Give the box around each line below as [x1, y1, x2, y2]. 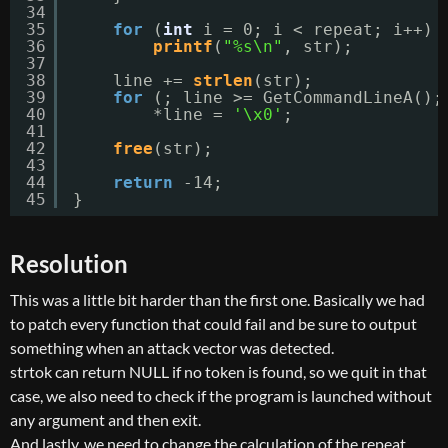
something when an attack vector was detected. [10, 338, 334, 357]
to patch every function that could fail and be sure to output [10, 314, 417, 333]
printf [153, 37, 213, 56]
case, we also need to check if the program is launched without [10, 386, 432, 405]
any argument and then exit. [10, 410, 201, 429]
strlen [193, 71, 253, 90]
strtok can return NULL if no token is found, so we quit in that [10, 362, 427, 381]
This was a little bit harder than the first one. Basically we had [10, 290, 425, 309]
